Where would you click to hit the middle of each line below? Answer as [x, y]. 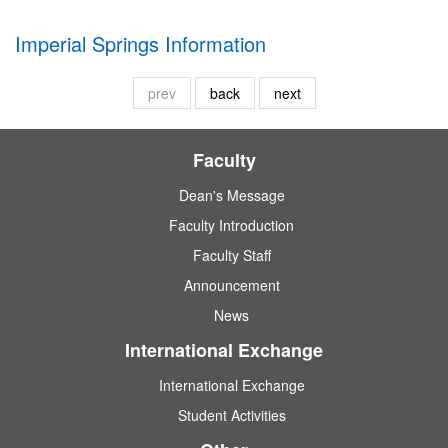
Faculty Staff [231, 255]
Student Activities [231, 415]
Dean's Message [231, 195]
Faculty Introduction [231, 225]
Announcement [231, 285]
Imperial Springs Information [140, 44]
